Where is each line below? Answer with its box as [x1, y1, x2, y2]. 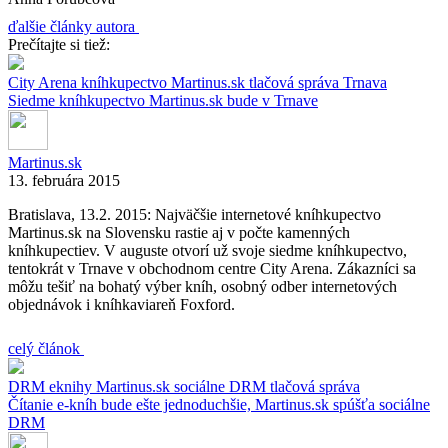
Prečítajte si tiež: [8, 35, 110, 53]
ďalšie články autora [8, 17, 135, 35]
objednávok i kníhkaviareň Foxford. [8, 295, 235, 313]
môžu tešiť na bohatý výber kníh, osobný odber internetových [8, 277, 397, 295]
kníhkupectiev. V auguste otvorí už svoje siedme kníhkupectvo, [8, 241, 407, 259]
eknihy [49, 377, 96, 395]
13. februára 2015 [8, 171, 120, 189]
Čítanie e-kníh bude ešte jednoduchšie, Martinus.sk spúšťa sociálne [8, 395, 430, 413]
